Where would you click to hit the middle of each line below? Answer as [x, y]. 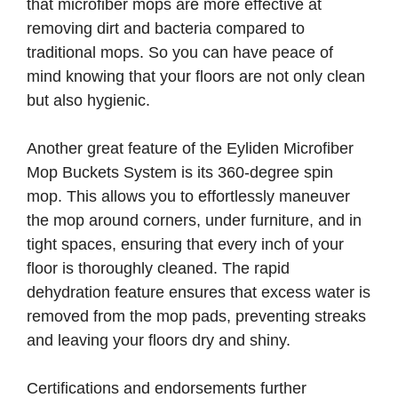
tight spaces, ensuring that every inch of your [185, 245]
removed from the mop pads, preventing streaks [196, 317]
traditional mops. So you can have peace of [180, 53]
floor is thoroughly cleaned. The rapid [158, 269]
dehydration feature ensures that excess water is [199, 293]
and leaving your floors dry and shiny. [159, 341]
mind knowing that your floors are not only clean [196, 77]
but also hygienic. [88, 101]
